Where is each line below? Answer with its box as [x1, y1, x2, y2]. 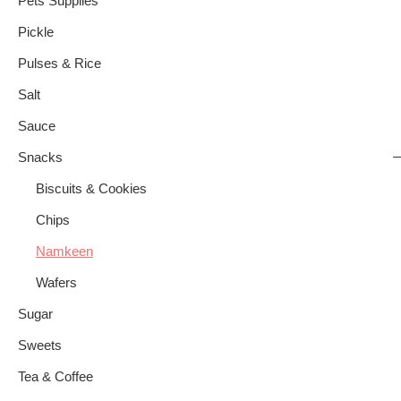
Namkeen [36, 244, 93, 260]
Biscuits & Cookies [36, 182, 147, 197]
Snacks [18, 150, 63, 166]
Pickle [18, 25, 54, 40]
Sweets [18, 338, 62, 354]
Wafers [36, 276, 77, 291]
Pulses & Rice [18, 56, 101, 72]
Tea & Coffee [18, 370, 93, 385]
